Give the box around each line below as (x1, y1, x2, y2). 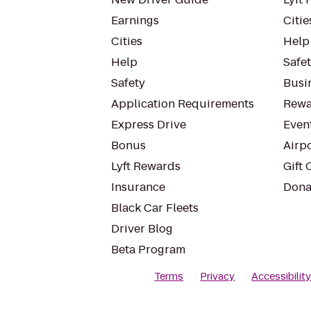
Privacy (200, 269, 235, 283)
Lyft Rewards (111, 158, 180, 174)
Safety (111, 75, 145, 91)
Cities (111, 33, 142, 49)
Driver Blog (111, 221, 173, 237)
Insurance (111, 179, 165, 195)
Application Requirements (111, 96, 254, 112)
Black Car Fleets (111, 200, 199, 216)
